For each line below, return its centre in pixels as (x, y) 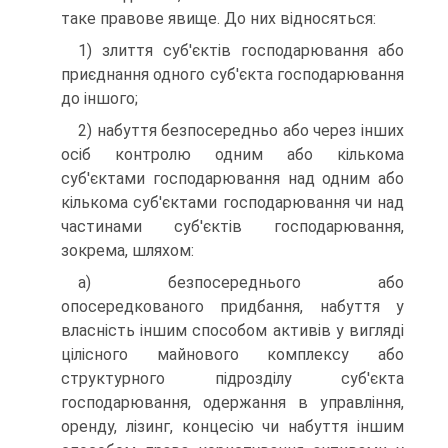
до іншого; (99, 98)
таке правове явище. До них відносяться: (218, 18)
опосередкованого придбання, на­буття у (232, 306)
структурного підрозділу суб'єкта (232, 378)
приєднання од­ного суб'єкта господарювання (232, 74)
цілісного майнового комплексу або (232, 354)
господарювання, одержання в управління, (232, 402)
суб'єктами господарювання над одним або (232, 178)
